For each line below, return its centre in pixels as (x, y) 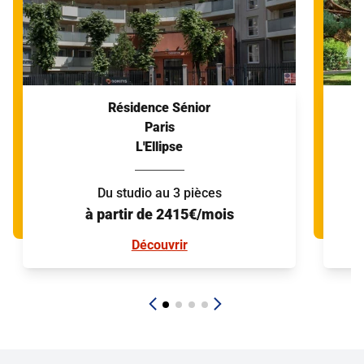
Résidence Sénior (160, 108)
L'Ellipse (160, 147)
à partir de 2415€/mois (159, 214)
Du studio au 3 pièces (159, 193)
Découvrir (159, 245)
